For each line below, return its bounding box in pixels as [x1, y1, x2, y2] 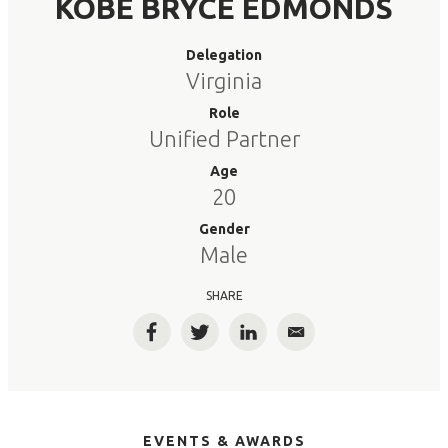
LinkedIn [246, 330, 315, 351]
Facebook [150, 330, 228, 351]
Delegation [186, 47, 262, 63]
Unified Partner [148, 126, 300, 151]
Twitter [198, 330, 259, 351]
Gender [198, 221, 250, 237]
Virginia [186, 68, 262, 93]
